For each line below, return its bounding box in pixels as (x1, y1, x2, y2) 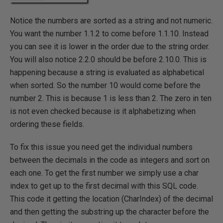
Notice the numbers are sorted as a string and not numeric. (10, 16, 213, 25)
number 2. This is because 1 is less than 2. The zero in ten (10, 94, 212, 103)
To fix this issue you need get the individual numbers (10, 142, 193, 152)
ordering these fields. (10, 119, 84, 129)
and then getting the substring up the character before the (10, 207, 209, 217)
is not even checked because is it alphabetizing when (10, 107, 196, 116)
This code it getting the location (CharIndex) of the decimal (10, 194, 213, 204)
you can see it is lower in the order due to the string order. (10, 42, 210, 51)
